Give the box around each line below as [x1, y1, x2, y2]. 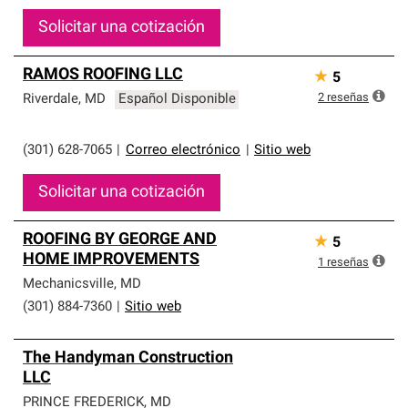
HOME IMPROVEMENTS [23, 251, 199, 269]
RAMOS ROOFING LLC [23, 66, 183, 84]
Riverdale [23, 93, 78, 107]
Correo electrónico [126, 144, 240, 158]
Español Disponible [117, 93, 236, 107]
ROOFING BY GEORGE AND [23, 231, 217, 249]
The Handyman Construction [23, 350, 233, 367]
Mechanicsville [23, 278, 114, 291]
